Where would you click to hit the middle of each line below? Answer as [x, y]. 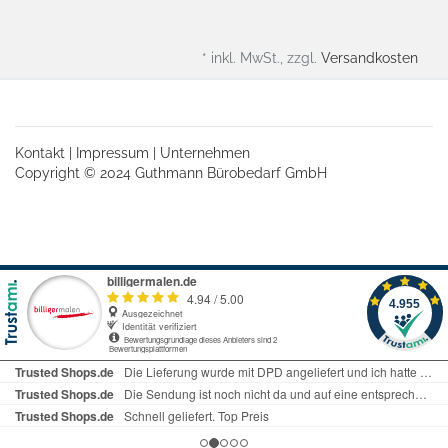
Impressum [112, 153]
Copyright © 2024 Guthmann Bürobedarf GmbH [171, 173]
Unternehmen [205, 153]
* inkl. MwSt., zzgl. [261, 58]
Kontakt [40, 153]
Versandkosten [369, 58]
